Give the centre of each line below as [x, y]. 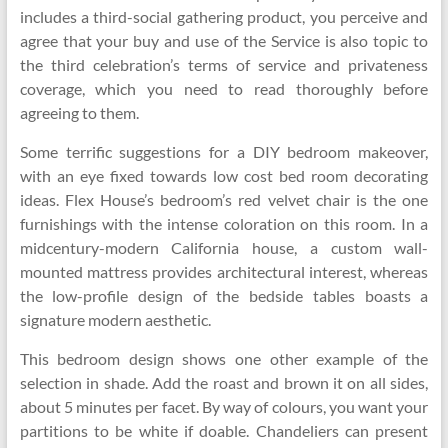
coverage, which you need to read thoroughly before [224, 88]
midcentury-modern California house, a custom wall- [224, 247]
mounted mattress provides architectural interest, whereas [224, 271]
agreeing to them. [79, 112]
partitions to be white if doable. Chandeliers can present [224, 430]
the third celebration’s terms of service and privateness [224, 64]
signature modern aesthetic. [115, 319]
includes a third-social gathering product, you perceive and [224, 16]
